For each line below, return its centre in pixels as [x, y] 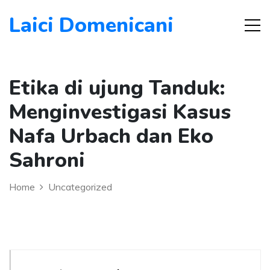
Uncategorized [80, 187]
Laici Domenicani [91, 25]
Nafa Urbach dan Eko [111, 136]
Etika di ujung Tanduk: [117, 88]
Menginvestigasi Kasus [120, 112]
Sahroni [47, 160]
